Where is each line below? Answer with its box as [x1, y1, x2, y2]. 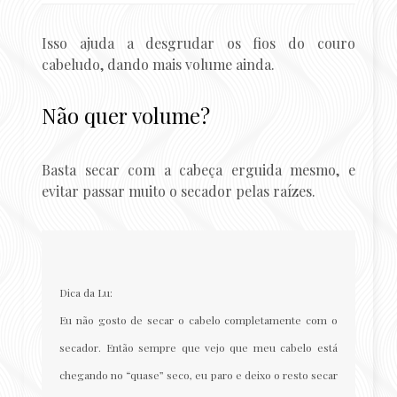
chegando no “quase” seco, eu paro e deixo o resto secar [59, 367, 338, 382]
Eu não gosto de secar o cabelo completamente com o [59, 312, 338, 327]
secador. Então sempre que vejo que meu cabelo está [59, 339, 338, 354]
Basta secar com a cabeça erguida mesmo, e [42, 160, 355, 179]
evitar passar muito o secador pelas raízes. [42, 181, 316, 200]
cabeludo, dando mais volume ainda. [42, 54, 276, 74]
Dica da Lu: [59, 284, 113, 300]
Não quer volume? [42, 101, 211, 129]
